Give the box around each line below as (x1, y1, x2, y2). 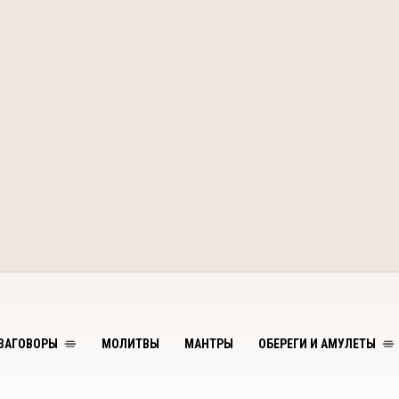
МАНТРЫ (184, 337, 233, 351)
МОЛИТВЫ (102, 337, 159, 351)
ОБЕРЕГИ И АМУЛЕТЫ (258, 337, 376, 351)
